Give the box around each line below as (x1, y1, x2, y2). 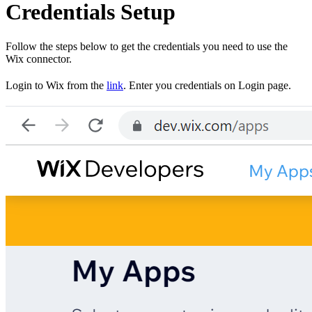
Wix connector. (6, 52, 72, 65)
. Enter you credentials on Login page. (123, 79, 291, 91)
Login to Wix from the (6, 79, 107, 91)
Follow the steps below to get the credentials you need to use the (6, 40, 288, 52)
